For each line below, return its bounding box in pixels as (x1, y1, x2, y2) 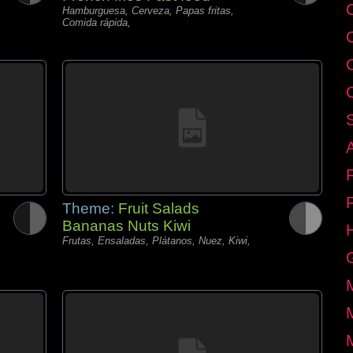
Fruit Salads (118, 200, 199, 217)
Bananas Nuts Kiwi (62, 217, 191, 234)
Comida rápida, (62, 17, 131, 28)
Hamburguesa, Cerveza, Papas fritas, (62, 5, 234, 17)
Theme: (62, 200, 118, 217)
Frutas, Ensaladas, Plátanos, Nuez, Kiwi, (62, 235, 251, 247)
